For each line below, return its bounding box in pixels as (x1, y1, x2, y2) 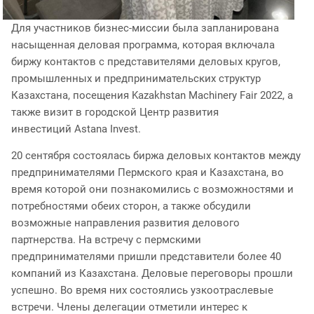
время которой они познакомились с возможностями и (11, 182, 294, 196)
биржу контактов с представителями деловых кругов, (11, 55, 280, 68)
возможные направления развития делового (11, 216, 240, 229)
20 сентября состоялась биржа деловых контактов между (11, 149, 301, 162)
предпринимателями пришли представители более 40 (11, 250, 281, 263)
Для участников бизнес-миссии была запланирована (11, 21, 279, 34)
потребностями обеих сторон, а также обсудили (11, 199, 251, 212)
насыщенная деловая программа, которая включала (11, 38, 275, 51)
